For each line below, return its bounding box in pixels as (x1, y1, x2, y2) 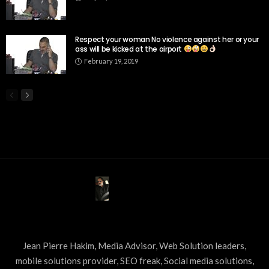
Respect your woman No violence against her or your (75, 34, 259, 45)
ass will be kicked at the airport (75, 44, 184, 55)
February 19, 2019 (84, 57, 138, 65)
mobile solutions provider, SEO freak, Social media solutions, (15, 255, 254, 267)
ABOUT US (107, 214, 162, 230)
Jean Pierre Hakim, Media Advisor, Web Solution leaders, (23, 240, 246, 252)
